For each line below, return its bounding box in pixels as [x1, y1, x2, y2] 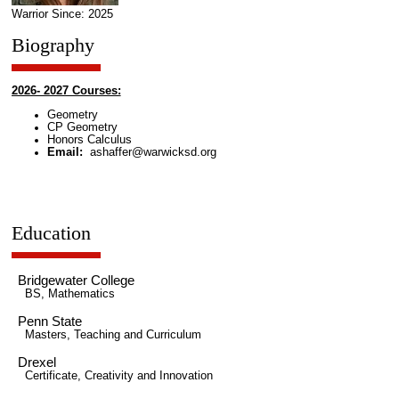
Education [11, 221, 91, 244]
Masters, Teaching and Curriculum [24, 329, 201, 342]
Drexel [18, 354, 57, 370]
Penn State [18, 313, 83, 330]
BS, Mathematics [24, 288, 115, 301]
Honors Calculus [46, 133, 132, 146]
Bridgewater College [18, 273, 135, 289]
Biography [11, 33, 94, 56]
